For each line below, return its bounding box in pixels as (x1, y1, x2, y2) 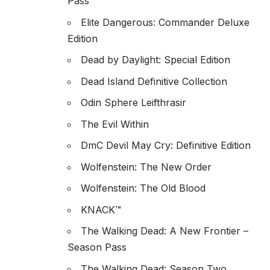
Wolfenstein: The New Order (81, 160, 212, 173)
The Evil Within (81, 118, 149, 130)
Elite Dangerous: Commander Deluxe (81, 16, 250, 28)
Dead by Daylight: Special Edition (81, 54, 230, 66)
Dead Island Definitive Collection (81, 75, 227, 87)
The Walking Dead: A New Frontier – (81, 225, 248, 237)
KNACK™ (81, 203, 121, 216)
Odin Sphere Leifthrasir (81, 96, 186, 109)
